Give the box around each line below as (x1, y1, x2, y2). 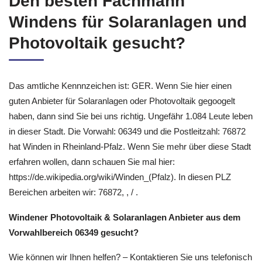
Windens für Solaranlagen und (9, 13, 247, 31)
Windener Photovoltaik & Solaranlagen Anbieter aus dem (9, 212, 240, 222)
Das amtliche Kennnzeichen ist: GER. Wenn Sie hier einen (9, 81, 232, 91)
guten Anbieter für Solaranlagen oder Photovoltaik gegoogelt (9, 96, 235, 106)
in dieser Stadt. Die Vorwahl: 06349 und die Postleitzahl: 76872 (9, 126, 246, 136)
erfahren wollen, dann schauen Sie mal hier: (9, 157, 175, 167)
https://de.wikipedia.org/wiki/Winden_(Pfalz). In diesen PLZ (9, 172, 231, 182)
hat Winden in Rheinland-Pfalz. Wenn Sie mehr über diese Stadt (9, 142, 251, 151)
